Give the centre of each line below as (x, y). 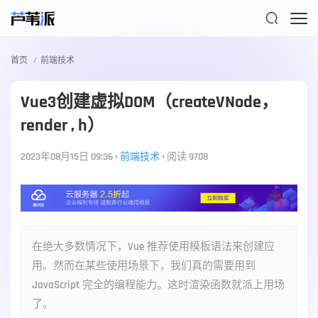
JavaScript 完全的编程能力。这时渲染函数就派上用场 (158, 285)
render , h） (62, 126)
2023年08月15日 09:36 (67, 157)
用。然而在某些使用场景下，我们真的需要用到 (144, 265)
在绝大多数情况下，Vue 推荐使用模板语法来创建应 (153, 246)
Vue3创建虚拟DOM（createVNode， (149, 102)
